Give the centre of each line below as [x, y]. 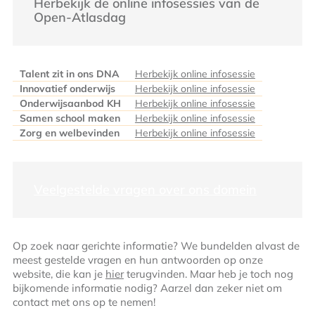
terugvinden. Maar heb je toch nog [208, 274]
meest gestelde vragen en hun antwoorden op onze [137, 260]
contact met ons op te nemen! [84, 302]
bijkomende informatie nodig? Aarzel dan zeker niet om [147, 288]
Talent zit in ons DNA [69, 74]
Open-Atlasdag [79, 18]
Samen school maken [70, 118]
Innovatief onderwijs [67, 89]
